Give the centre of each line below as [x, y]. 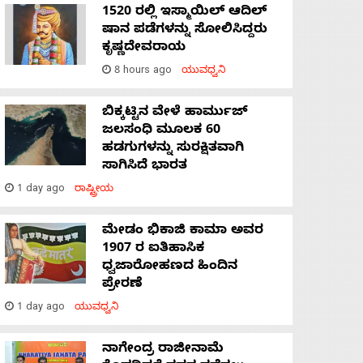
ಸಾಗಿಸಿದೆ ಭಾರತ [145, 167]
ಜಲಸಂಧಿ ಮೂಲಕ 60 [161, 132]
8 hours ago [146, 72]
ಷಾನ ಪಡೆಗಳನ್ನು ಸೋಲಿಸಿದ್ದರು [185, 31]
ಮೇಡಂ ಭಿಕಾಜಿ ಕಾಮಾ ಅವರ [183, 232]
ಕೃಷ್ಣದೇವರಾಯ [144, 49]
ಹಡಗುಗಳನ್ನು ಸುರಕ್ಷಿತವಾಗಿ [173, 149]
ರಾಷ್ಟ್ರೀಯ [94, 190]
